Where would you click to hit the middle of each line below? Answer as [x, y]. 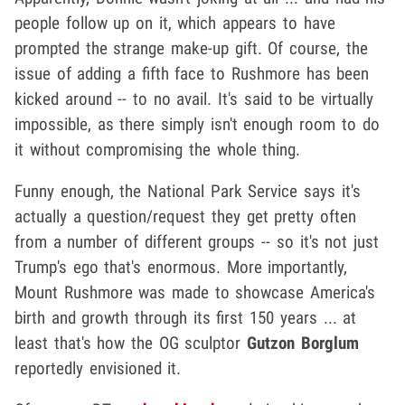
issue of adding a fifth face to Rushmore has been [192, 74]
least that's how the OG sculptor [131, 344]
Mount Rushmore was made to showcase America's [195, 293]
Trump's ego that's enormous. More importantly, [181, 268]
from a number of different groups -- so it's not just [197, 242]
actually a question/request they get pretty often [186, 217]
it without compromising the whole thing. [158, 150]
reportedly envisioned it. [98, 369]
